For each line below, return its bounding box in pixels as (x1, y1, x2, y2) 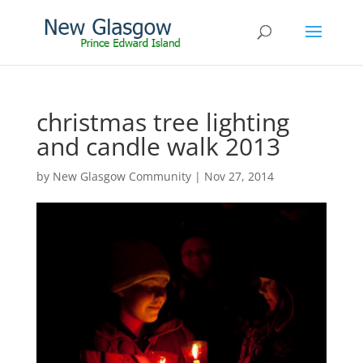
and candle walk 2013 (36, 130, 280, 163)
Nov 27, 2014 (203, 169, 274, 184)
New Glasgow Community (52, 169, 191, 184)
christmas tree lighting (36, 105, 289, 139)
